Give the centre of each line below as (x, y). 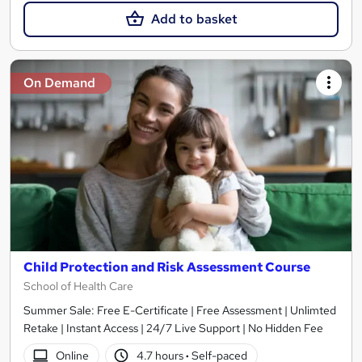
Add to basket (194, 19)
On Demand (59, 82)
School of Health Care (78, 286)
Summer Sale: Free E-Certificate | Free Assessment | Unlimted (180, 311)
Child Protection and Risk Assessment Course (167, 267)
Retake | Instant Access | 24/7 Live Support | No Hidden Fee (173, 328)
